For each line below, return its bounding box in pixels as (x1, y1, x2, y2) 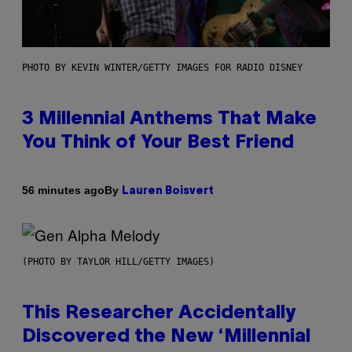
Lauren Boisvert (122, 185, 214, 196)
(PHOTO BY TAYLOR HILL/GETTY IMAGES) (22, 255, 214, 267)
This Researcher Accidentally (22, 304, 295, 322)
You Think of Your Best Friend (22, 134, 294, 152)
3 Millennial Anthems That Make (22, 110, 317, 128)
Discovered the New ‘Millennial (22, 328, 310, 346)
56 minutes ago (22, 184, 104, 197)
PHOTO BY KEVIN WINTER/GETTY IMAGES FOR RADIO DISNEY (22, 61, 302, 73)
